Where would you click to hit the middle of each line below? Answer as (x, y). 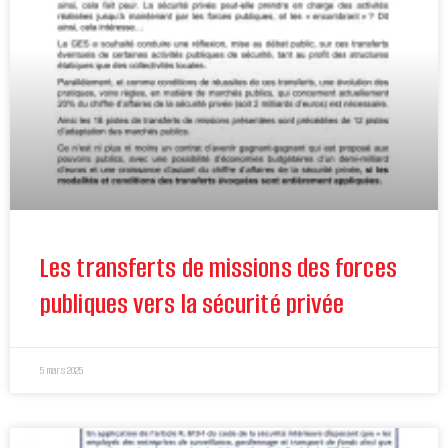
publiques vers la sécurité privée (192, 304)
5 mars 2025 (62, 371)
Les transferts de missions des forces (218, 268)
